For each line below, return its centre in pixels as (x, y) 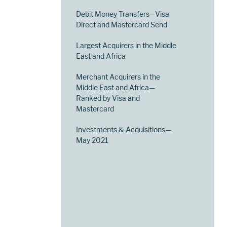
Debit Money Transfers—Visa (123, 14)
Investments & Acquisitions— (124, 130)
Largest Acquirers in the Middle (126, 46)
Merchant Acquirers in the (118, 77)
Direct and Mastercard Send (122, 25)
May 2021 (92, 140)
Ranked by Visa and (108, 98)
